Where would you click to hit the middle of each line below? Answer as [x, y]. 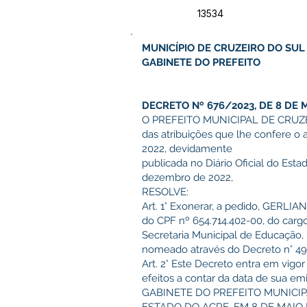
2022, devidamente [187, 149]
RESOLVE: [165, 192]
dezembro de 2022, [187, 177]
